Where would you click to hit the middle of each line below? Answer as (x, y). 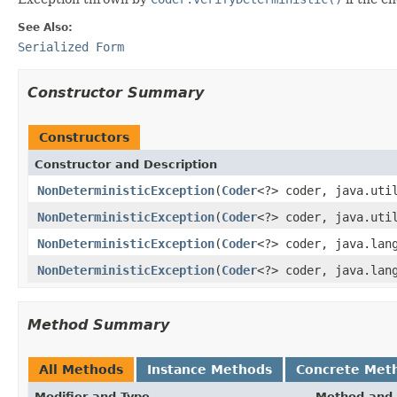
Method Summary (98, 324)
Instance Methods (210, 369)
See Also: (45, 27)
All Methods (81, 369)
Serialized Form (71, 47)
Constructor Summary (116, 92)
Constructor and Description (126, 164)
